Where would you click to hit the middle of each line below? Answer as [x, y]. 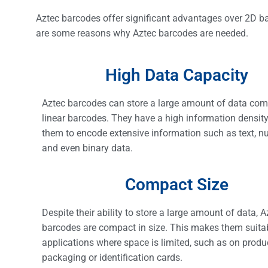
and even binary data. [87, 148]
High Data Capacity [176, 75]
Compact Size [176, 184]
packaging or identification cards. [112, 257]
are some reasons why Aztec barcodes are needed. [142, 33]
